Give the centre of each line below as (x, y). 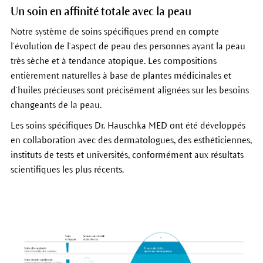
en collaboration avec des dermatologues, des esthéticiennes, (131, 140)
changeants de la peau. (56, 105)
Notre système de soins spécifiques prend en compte (114, 32)
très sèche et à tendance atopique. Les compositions (113, 61)
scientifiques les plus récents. (67, 170)
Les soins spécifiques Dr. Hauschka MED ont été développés (128, 126)
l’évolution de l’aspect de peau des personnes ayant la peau (128, 46)
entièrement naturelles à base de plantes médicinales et (121, 76)
